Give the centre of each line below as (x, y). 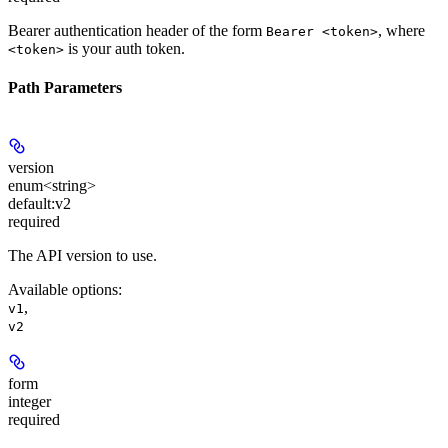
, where (401, 30)
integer (29, 401)
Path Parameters (65, 88)
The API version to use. (82, 255)
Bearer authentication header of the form (137, 30)
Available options (63, 289)
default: (31, 203)
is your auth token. (124, 48)
